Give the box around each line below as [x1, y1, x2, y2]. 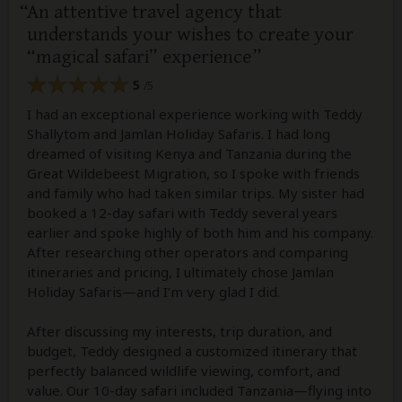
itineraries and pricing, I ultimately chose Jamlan [27, 262, 334, 281]
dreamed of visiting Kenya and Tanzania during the [27, 144, 352, 162]
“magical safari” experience [27, 46, 251, 69]
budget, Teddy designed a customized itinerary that [27, 341, 357, 360]
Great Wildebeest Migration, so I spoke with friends [27, 163, 360, 182]
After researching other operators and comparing [27, 242, 348, 261]
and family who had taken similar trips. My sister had [27, 183, 364, 202]
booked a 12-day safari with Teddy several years [27, 203, 337, 222]
